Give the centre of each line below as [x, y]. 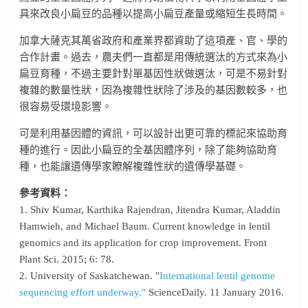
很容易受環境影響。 [66, 106]
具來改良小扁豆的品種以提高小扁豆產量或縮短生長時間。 [154, 13]
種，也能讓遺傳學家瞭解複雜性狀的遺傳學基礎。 [133, 166]
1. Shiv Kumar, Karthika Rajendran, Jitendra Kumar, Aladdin [150, 209]
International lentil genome [218, 275]
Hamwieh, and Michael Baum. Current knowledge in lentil [145, 226]
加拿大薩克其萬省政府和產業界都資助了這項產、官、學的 [154, 40]
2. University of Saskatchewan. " [90, 275]
